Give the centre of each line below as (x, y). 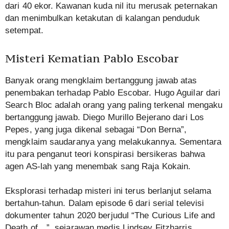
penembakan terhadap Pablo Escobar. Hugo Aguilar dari (113, 93)
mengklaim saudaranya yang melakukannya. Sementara (113, 142)
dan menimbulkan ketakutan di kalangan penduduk (102, 18)
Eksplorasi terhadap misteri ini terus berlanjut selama (108, 191)
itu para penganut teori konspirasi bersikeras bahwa (105, 154)
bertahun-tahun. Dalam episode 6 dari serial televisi (105, 203)
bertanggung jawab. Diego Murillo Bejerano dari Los (105, 118)
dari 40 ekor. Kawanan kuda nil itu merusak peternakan (111, 6)
